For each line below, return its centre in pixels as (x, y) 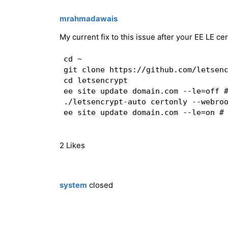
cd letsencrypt (95, 80)
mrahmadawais (89, 19)
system (73, 185)
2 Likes (72, 146)
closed (100, 185)
